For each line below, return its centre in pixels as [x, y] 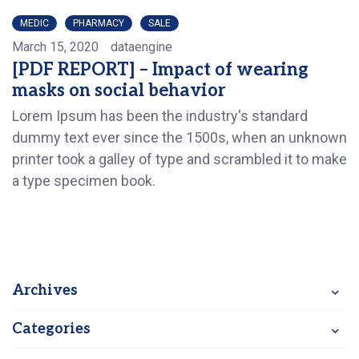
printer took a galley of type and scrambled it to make [179, 159]
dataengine [141, 47]
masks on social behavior [119, 91]
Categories [51, 329]
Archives [45, 290]
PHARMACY [99, 23]
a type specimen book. [84, 181]
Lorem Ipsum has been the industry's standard [160, 116]
